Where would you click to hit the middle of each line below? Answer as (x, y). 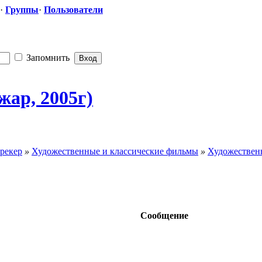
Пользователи (73, 10)
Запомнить (47, 57)
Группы (22, 10)
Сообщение (164, 215)
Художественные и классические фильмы (115, 151)
